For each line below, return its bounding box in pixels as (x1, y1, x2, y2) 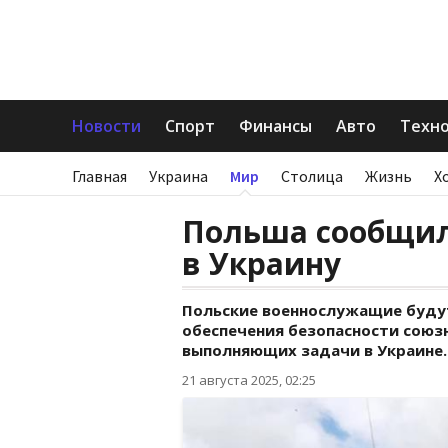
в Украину (182, 243, 341, 284)
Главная (72, 166, 127, 186)
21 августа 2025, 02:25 (182, 371, 316, 389)
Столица (281, 166, 343, 186)
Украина (149, 166, 208, 186)
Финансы (239, 115, 312, 137)
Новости (72, 115, 141, 137)
